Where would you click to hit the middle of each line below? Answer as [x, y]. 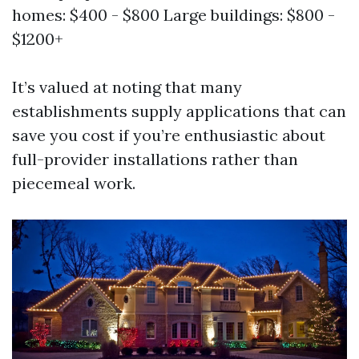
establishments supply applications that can [179, 111]
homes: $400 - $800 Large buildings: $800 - [173, 15]
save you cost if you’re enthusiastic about [169, 135]
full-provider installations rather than [155, 159]
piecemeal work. [74, 183]
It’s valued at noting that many [127, 87]
